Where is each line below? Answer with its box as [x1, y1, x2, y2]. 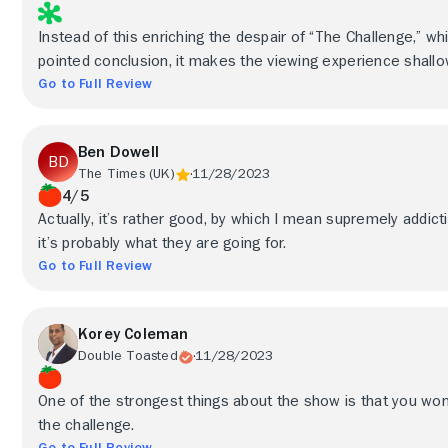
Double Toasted [78, 348, 178, 362]
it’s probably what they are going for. [38, 235, 287, 251]
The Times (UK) [78, 166, 175, 180]
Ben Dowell [78, 144, 159, 160]
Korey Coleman [78, 326, 189, 342]
